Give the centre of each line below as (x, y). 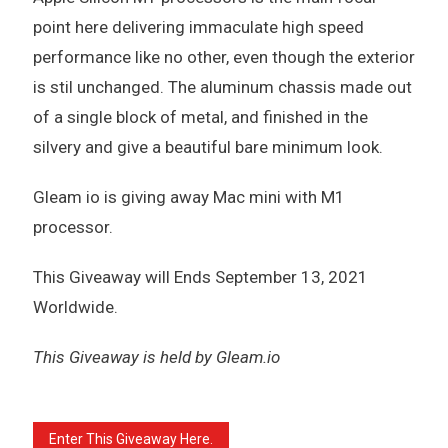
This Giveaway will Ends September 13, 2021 (200, 276)
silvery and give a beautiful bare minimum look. (207, 146)
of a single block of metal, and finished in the (200, 116)
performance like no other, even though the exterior (223, 56)
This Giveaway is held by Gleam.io (156, 356)
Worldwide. (75, 306)
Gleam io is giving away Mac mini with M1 (188, 196)
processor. (72, 226)
